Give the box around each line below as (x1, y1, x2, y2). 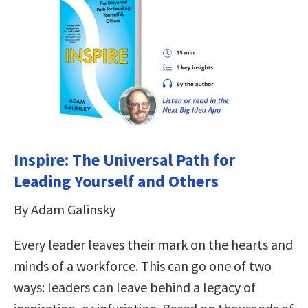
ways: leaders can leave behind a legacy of (14, 278, 256, 296)
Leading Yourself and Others (14, 170, 219, 192)
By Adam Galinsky (14, 200, 115, 218)
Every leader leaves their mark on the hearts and (14, 235, 293, 253)
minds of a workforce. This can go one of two (14, 256, 272, 274)
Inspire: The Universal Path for (14, 148, 235, 170)
